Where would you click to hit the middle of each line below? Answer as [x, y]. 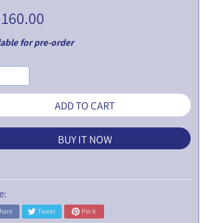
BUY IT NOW [85, 139]
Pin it [89, 211]
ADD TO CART [85, 105]
